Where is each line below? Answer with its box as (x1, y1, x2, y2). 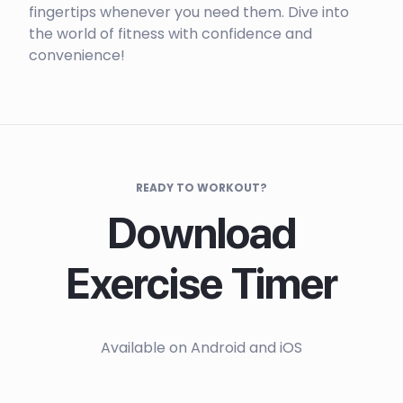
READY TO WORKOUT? (136, 180, 267, 196)
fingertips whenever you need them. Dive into (29, 2, 349, 23)
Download (106, 207, 297, 260)
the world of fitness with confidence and (29, 23, 312, 45)
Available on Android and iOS (101, 337, 302, 359)
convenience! (29, 45, 125, 67)
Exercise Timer (66, 257, 337, 310)
